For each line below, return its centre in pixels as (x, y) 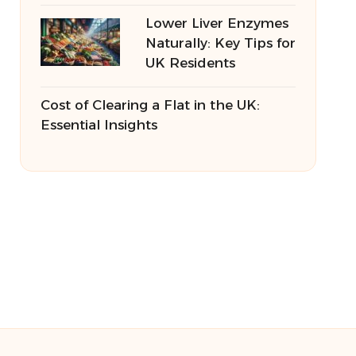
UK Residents (190, 63)
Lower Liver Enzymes (217, 23)
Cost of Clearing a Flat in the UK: (150, 105)
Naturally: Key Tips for (220, 43)
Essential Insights (99, 125)
